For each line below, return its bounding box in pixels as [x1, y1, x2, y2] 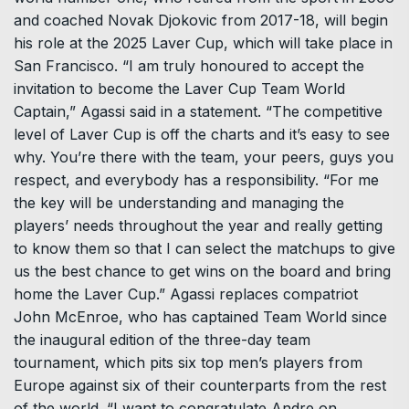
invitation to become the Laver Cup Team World [14, 79, 345, 98]
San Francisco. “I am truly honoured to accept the [14, 56, 364, 75]
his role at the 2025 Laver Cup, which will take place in [14, 33, 393, 52]
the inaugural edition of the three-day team [14, 330, 310, 349]
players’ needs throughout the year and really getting [14, 215, 383, 235]
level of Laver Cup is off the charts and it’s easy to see [14, 124, 390, 143]
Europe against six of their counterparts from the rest [14, 375, 386, 394]
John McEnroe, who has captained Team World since [14, 307, 387, 326]
